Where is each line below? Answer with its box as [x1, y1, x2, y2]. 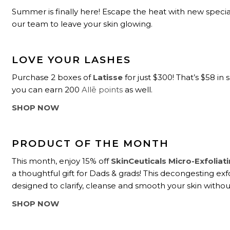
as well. [123, 85, 153, 95]
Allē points [82, 85, 123, 95]
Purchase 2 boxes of [12, 72, 93, 83]
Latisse [93, 72, 123, 83]
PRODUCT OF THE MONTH [12, 137, 169, 149]
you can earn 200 [12, 85, 82, 95]
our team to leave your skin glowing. [12, 19, 153, 29]
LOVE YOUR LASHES [12, 53, 131, 66]
